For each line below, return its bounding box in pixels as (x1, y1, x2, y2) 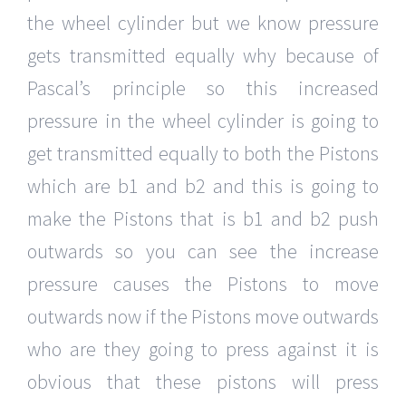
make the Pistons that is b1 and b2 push (27, 206, 379, 232)
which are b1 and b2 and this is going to (27, 173, 379, 199)
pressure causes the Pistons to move (27, 271, 379, 297)
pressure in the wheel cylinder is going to (27, 108, 379, 134)
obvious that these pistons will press (27, 369, 379, 395)
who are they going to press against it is (27, 336, 379, 362)
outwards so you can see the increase (27, 238, 379, 265)
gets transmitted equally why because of (27, 43, 379, 69)
